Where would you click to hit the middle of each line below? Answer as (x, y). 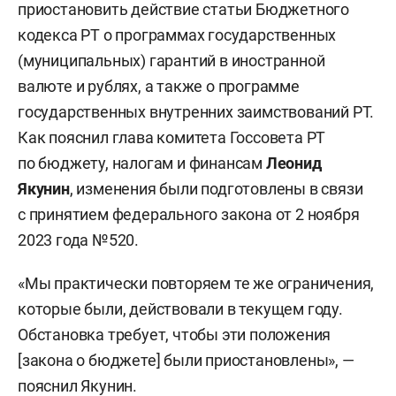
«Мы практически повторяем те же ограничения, (196, 283)
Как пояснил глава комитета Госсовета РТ (172, 137)
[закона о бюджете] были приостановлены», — (186, 360)
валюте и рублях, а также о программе (159, 86)
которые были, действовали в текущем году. (180, 309)
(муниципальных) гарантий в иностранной (171, 61)
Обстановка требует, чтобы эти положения (175, 335)
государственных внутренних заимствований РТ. (196, 112)
